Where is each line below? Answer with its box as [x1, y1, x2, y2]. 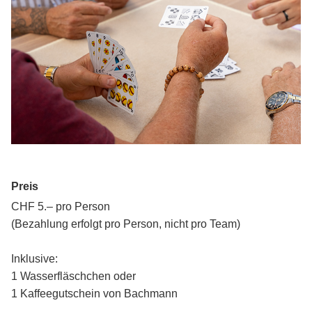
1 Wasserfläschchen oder [11, 270, 136, 283]
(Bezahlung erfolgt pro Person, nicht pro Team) [11, 218, 240, 231]
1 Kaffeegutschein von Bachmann [11, 288, 178, 300]
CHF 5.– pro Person [11, 201, 110, 213]
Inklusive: [11, 253, 58, 265]
